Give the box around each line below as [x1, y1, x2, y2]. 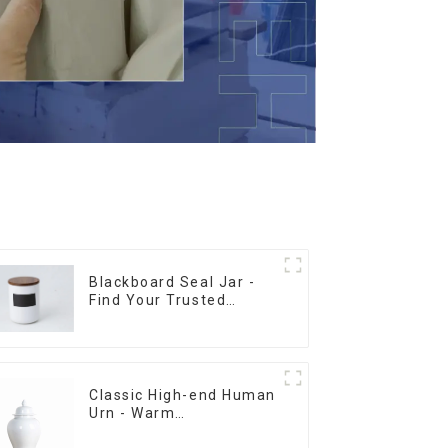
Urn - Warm [89, 404, 176, 421]
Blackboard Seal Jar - [89, 274, 256, 291]
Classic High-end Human [89, 386, 276, 403]
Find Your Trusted [89, 292, 227, 309]
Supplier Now [89, 310, 191, 327]
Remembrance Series [89, 422, 255, 439]
